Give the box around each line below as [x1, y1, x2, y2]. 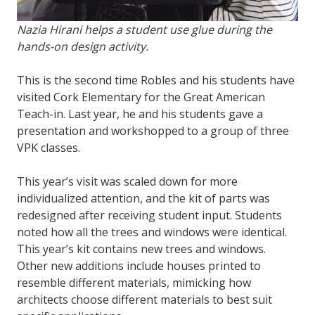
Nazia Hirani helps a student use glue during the [17, 22, 272, 38]
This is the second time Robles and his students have [17, 72, 295, 89]
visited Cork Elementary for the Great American [17, 89, 265, 105]
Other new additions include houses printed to [17, 258, 261, 274]
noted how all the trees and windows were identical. [17, 224, 287, 240]
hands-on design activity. [17, 39, 148, 55]
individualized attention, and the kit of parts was [17, 191, 270, 207]
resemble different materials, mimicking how [17, 275, 251, 291]
